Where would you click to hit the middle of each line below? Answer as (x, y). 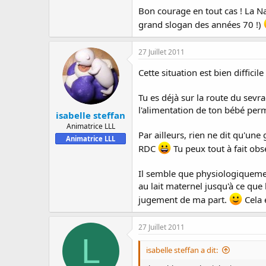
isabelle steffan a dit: (182, 250)
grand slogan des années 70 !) (201, 24)
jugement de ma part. (184, 199)
